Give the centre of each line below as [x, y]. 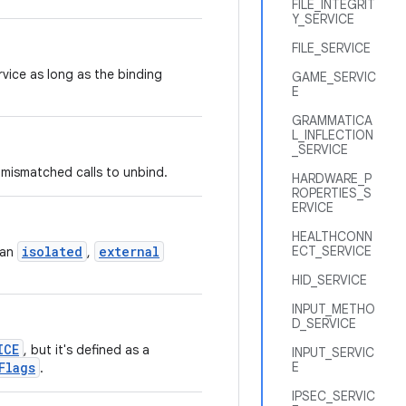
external [129, 251]
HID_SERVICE [329, 280]
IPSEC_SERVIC [333, 396]
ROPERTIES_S [332, 193]
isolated [52, 251]
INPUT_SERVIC [333, 353]
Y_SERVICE [323, 19]
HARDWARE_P [332, 179]
